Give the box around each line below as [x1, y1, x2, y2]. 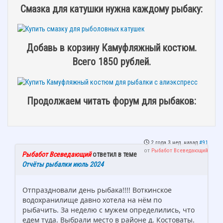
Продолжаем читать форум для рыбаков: [27, 95, 196, 108]
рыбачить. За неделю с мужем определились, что [22, 205, 195, 215]
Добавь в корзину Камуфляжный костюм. [26, 42, 197, 54]
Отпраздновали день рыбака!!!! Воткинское [22, 185, 172, 195]
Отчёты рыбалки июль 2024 [22, 160, 104, 168]
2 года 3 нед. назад [151, 139, 198, 146]
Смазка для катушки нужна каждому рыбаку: [20, 2, 203, 15]
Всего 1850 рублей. [72, 56, 151, 68]
